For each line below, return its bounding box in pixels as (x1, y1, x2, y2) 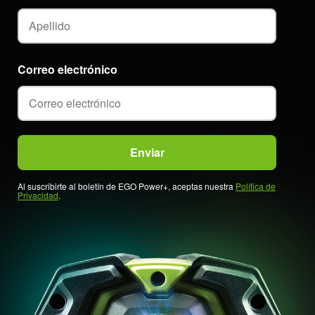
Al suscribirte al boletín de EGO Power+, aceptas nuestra (18, 179, 236, 192)
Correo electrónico (18, 60, 117, 77)
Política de (236, 179, 276, 192)
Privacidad (18, 188, 58, 201)
